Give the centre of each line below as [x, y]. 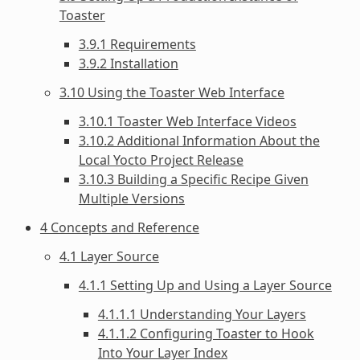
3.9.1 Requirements [137, 44]
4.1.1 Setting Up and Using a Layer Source [205, 285]
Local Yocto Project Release [161, 160]
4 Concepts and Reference [119, 227]
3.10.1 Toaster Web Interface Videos [187, 121]
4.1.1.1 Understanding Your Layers [202, 314]
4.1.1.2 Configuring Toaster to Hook [206, 333]
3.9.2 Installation [128, 63]
